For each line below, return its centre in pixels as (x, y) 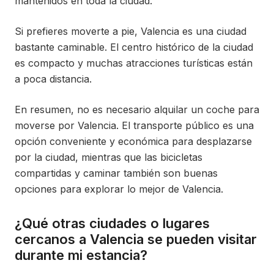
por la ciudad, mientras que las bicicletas (109, 157)
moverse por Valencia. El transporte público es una (134, 126)
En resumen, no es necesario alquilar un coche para (137, 110)
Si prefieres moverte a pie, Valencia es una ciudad (131, 31)
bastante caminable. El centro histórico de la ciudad (134, 47)
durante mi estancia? (81, 255)
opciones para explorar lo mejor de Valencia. (119, 189)
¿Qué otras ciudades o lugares (112, 224)
